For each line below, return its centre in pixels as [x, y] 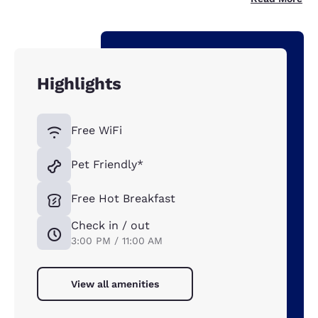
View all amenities [115, 284]
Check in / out [110, 226]
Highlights [79, 84]
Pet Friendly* [107, 165]
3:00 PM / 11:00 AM [117, 241]
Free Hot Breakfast [123, 199]
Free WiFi [97, 131]
